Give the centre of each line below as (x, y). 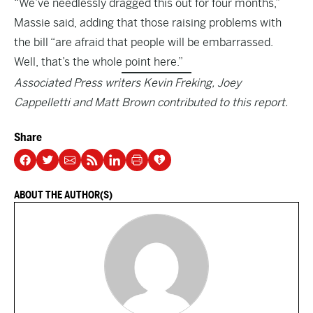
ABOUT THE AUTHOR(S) (63, 195)
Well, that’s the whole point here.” (99, 62)
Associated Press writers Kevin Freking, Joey (128, 83)
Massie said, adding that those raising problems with (148, 23)
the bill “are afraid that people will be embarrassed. (144, 42)
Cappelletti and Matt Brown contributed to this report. (151, 102)
